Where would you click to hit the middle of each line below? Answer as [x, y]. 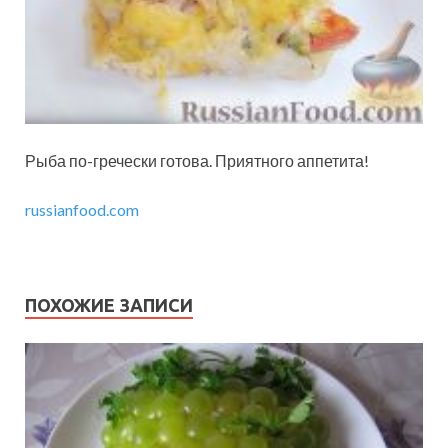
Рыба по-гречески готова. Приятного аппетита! [197, 160]
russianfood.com [82, 209]
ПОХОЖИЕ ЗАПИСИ [109, 305]
